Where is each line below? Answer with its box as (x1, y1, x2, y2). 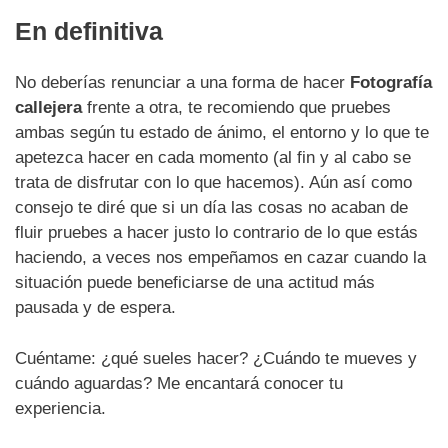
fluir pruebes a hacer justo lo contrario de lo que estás (15, 223, 418, 243)
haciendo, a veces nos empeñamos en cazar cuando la (15, 248, 426, 268)
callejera (15, 98, 82, 118)
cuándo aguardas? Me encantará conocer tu (15, 373, 343, 393)
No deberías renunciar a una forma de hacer (15, 73, 350, 93)
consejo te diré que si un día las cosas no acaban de (15, 198, 408, 218)
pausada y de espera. (15, 298, 176, 318)
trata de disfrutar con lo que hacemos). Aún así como (15, 173, 412, 193)
